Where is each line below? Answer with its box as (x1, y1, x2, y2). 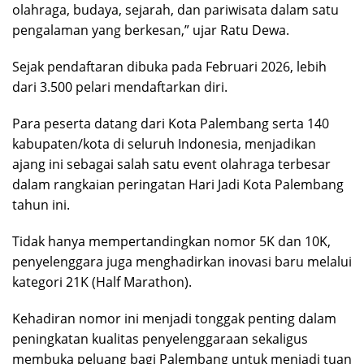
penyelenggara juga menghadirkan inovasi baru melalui (12, 252, 352, 271)
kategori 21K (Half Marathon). (12, 272, 192, 291)
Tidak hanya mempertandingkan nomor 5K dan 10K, (12, 232, 331, 250)
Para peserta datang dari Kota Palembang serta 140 (12, 114, 329, 132)
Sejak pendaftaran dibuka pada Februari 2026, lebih (12, 57, 327, 76)
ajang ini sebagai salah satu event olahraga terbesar (12, 154, 331, 173)
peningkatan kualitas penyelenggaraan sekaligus (12, 329, 308, 348)
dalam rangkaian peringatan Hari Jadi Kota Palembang (12, 175, 344, 193)
